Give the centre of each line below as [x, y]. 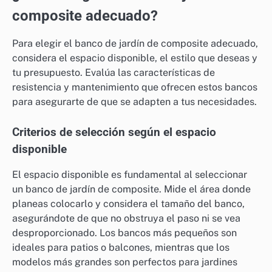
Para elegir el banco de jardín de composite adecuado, [135, 44]
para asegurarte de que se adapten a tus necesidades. [134, 102]
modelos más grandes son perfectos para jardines [125, 262]
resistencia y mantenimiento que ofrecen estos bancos [135, 87]
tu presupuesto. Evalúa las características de [114, 73]
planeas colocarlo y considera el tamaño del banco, [128, 204]
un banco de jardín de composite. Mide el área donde [131, 189]
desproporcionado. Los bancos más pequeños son [124, 233]
